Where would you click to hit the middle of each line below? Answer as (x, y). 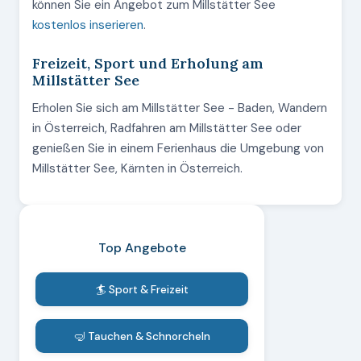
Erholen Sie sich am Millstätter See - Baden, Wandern (180, 108)
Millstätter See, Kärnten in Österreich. (137, 168)
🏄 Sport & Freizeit (142, 289)
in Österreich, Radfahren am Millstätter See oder (167, 128)
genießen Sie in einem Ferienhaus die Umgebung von (178, 148)
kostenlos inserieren (88, 25)
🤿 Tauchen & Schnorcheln (142, 336)
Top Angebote (142, 248)
